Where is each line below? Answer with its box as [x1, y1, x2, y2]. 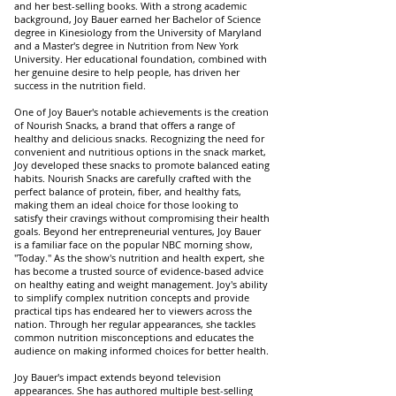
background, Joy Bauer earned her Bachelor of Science [14, 12, 261, 26]
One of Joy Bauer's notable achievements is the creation [14, 105, 269, 118]
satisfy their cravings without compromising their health [14, 211, 270, 225]
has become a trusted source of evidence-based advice [14, 264, 263, 278]
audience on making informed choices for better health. [14, 344, 269, 357]
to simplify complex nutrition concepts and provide [14, 291, 249, 304]
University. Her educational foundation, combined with [14, 52, 267, 65]
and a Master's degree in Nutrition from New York [14, 39, 239, 52]
